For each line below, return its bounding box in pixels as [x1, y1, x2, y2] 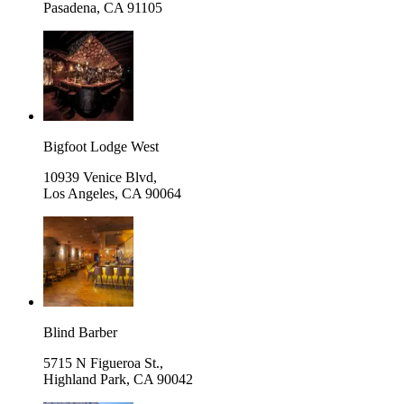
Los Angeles [43, 185, 115, 201]
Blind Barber [43, 324, 117, 340]
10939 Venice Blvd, [43, 169, 157, 185]
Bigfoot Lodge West [43, 138, 159, 154]
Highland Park [43, 371, 126, 387]
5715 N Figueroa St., [43, 354, 163, 371]
